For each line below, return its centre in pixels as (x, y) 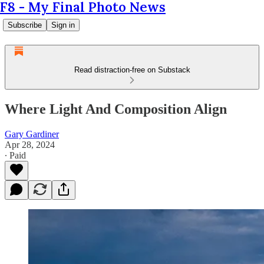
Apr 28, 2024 (30, 144)
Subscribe (25, 25)
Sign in (63, 25)
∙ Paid (15, 155)
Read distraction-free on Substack (132, 70)
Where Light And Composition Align (116, 109)
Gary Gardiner (32, 134)
